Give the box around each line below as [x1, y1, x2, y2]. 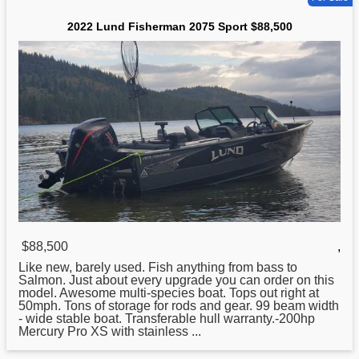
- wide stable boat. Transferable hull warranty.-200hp [18, 312, 315, 326]
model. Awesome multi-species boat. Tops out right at [18, 286, 319, 301]
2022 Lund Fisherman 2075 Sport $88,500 [67, 20, 292, 34]
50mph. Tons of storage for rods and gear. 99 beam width [18, 299, 339, 313]
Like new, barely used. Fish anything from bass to [18, 260, 297, 275]
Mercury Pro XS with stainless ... [18, 325, 201, 339]
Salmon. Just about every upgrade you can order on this [18, 273, 334, 288]
